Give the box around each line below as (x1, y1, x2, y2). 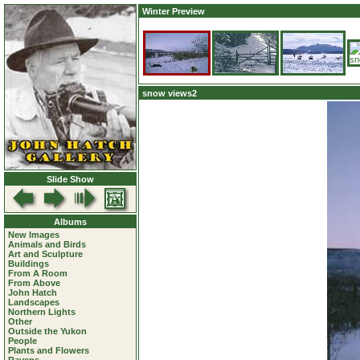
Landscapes (8, 297, 59, 307)
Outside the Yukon (8, 326, 87, 336)
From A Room (8, 268, 67, 278)
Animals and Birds (8, 239, 86, 249)
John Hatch (8, 288, 57, 297)
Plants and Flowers (8, 346, 89, 355)
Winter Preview (142, 6, 205, 16)
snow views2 (142, 88, 197, 98)
